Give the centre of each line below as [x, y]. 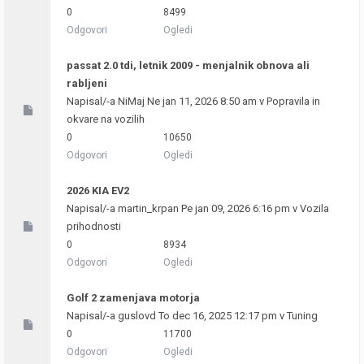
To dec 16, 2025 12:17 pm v [221, 316]
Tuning [302, 316]
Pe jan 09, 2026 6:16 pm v [239, 208]
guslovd [137, 316]
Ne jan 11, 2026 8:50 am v [206, 101]
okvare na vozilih [106, 119]
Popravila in [293, 101]
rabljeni [87, 83]
